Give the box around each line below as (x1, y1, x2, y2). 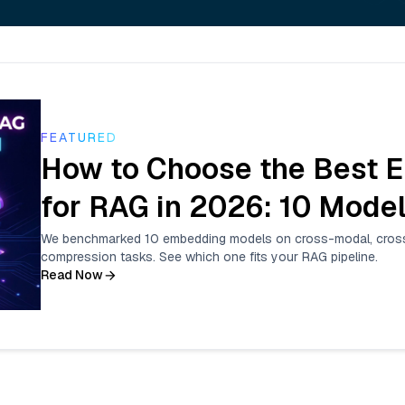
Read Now (41, 267, 103, 284)
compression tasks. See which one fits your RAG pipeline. (41, 249, 378, 266)
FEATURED (41, 129, 118, 146)
